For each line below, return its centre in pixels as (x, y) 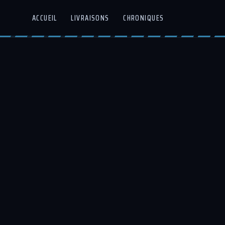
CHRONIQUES (144, 18)
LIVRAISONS (90, 18)
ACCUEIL (44, 18)
